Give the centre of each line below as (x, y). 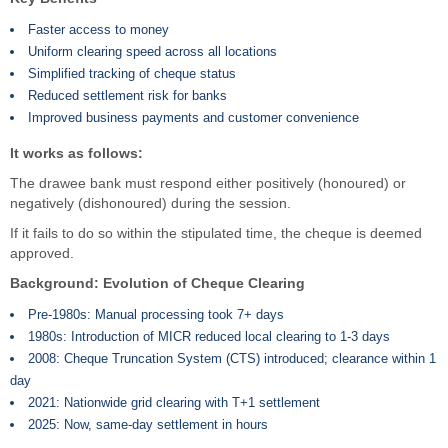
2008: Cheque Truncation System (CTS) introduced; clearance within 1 (232, 358)
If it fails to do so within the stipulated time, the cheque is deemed (216, 233)
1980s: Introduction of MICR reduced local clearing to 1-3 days (209, 336)
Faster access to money (98, 29)
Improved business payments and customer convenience (193, 117)
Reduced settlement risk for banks (127, 95)
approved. (42, 253)
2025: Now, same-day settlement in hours (148, 424)
